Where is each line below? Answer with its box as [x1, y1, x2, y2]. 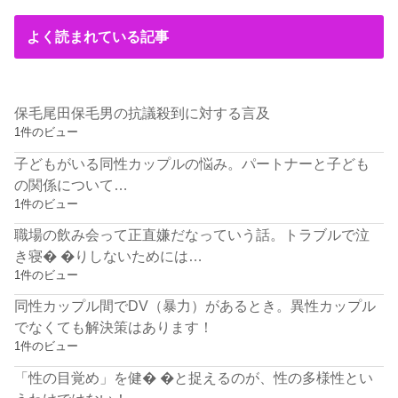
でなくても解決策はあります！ [14, 319, 214, 336]
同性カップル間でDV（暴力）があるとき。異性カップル [14, 298, 377, 314]
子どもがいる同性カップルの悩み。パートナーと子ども [14, 155, 370, 171]
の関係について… [14, 176, 129, 193]
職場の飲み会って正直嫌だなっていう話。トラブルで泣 [14, 226, 370, 243]
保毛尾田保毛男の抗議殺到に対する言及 [14, 105, 271, 122]
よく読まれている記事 [26, 28, 169, 45]
